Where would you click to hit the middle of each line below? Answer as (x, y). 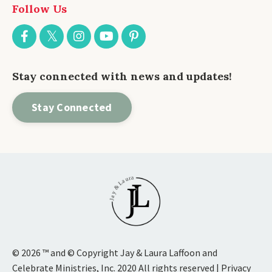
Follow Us (39, 8)
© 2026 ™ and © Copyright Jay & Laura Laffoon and (115, 252)
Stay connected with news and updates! (122, 76)
